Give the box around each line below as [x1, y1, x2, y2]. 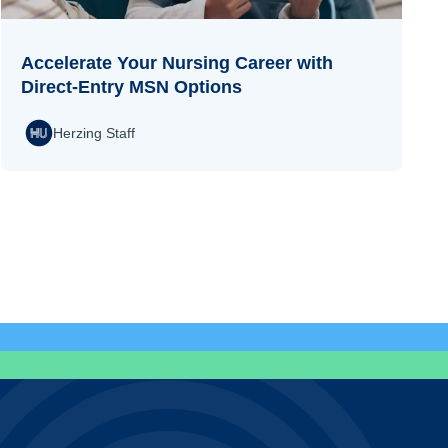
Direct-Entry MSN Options [20, 77, 242, 98]
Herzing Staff [52, 124, 135, 141]
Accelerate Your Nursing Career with [20, 53, 333, 74]
